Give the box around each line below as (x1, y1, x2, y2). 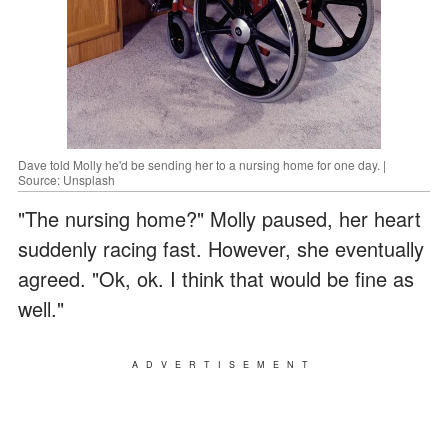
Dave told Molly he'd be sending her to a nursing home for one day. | (18, 156, 386, 174)
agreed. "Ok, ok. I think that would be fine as (18, 264, 414, 294)
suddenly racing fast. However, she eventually (18, 234, 424, 264)
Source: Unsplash (18, 171, 115, 189)
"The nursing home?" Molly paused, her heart (18, 204, 421, 234)
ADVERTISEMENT (132, 358, 316, 372)
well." (18, 294, 64, 324)
